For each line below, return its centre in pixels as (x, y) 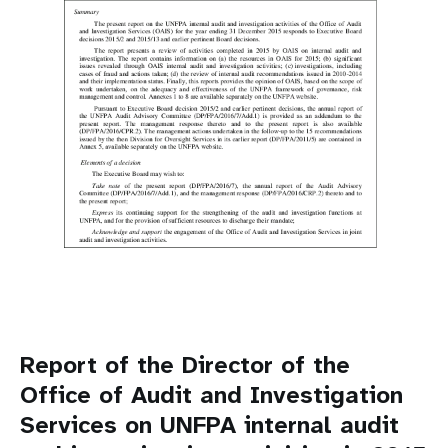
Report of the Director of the (185, 364)
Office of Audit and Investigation (211, 394)
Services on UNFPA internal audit (209, 424)
